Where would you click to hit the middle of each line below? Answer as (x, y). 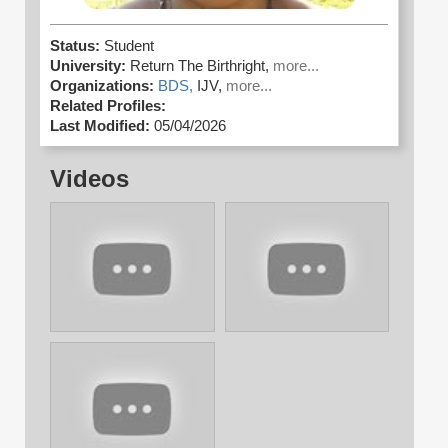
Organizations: (102, 86)
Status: (77, 46)
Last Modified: (100, 126)
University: (88, 66)
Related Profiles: (108, 106)
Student (129, 46)
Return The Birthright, (201, 66)
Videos (89, 179)
